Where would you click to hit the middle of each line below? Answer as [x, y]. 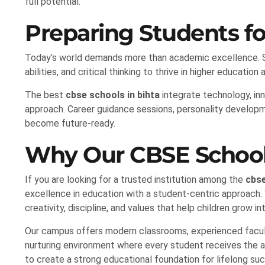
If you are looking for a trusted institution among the [135, 180]
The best [45, 95]
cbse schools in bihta [113, 95]
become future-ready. [70, 124]
